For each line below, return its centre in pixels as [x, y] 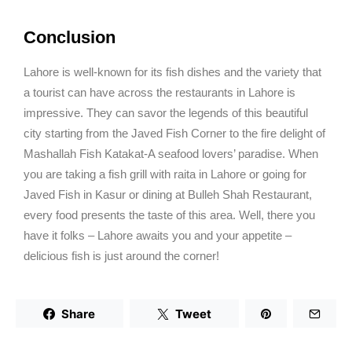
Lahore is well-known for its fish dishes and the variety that [172, 72]
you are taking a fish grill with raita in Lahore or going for [165, 174]
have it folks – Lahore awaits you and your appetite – [158, 236]
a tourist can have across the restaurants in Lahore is [159, 93]
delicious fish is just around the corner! [121, 256]
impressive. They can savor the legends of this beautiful [166, 113]
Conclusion [70, 38]
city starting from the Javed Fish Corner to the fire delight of [174, 134]
